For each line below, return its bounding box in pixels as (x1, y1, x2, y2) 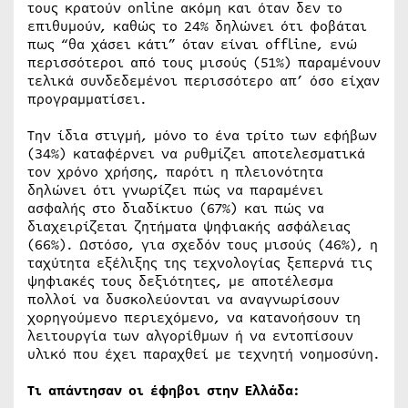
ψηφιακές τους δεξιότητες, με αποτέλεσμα (27, 270, 333, 291)
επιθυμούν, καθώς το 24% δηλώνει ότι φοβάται (27, 15, 367, 36)
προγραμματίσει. (27, 88, 147, 109)
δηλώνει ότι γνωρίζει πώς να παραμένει (27, 179, 323, 200)
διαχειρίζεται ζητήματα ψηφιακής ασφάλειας (27, 216, 351, 237)
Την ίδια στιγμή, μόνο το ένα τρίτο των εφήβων (27, 125, 377, 146)
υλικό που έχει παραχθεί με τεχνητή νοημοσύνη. (27, 343, 380, 364)
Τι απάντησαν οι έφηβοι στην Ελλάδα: (27, 380, 300, 401)
